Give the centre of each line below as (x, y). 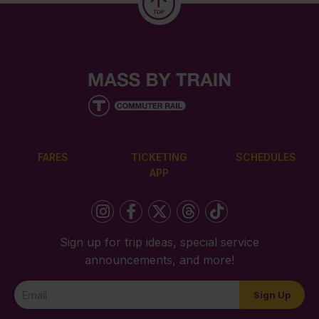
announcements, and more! (159, 260)
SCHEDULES (266, 157)
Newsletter (43, 289)
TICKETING (159, 157)
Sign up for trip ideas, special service (159, 242)
